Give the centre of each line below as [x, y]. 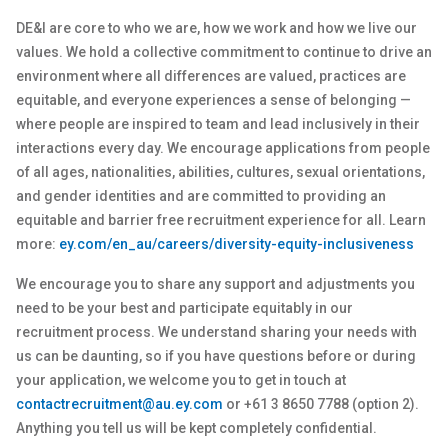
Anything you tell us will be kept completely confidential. [196, 428]
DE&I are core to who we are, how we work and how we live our [216, 28]
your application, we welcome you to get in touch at [181, 380]
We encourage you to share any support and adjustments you [215, 284]
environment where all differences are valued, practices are [211, 76]
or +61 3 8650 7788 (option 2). [321, 404]
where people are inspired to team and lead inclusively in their [218, 124]
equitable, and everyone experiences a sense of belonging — [213, 100]
